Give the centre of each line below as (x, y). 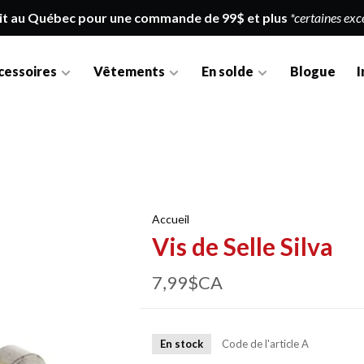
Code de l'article (260, 344)
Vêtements (130, 71)
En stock (181, 344)
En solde (228, 71)
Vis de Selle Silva (242, 246)
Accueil (170, 219)
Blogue (313, 71)
